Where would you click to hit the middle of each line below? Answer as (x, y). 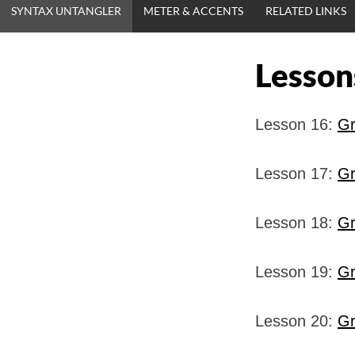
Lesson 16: (296, 124)
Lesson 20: (296, 321)
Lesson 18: (296, 222)
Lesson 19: (296, 271)
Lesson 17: (296, 173)
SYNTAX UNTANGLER (66, 10)
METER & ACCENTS (193, 10)
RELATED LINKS (306, 10)
